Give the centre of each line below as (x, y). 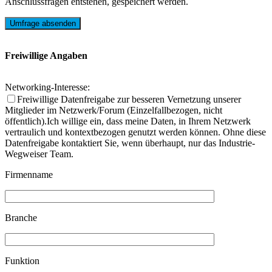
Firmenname (29, 175)
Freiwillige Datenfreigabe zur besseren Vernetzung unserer (129, 100)
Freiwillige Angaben (46, 56)
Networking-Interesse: (47, 87)
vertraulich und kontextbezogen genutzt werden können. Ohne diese (135, 132)
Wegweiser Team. (39, 154)
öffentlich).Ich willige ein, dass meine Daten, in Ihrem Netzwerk (128, 121)
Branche (21, 218)
